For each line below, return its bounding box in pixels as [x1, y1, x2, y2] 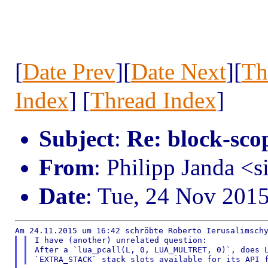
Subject [38, 126, 114, 151]
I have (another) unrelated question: [35, 236, 208, 245]
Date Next [130, 59, 226, 84]
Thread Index [90, 87, 217, 113]
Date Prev [22, 59, 115, 84]
